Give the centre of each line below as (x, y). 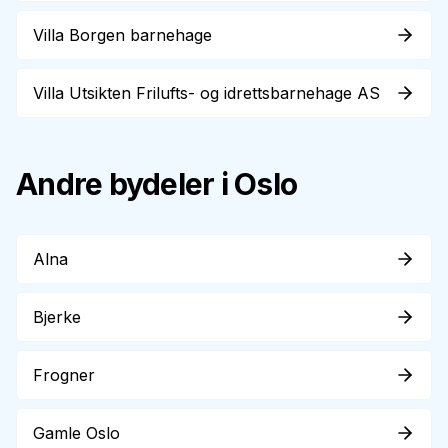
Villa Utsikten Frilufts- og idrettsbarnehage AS (206, 93)
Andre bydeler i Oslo (156, 184)
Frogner (64, 375)
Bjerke (57, 317)
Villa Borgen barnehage (122, 35)
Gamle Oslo (76, 433)
